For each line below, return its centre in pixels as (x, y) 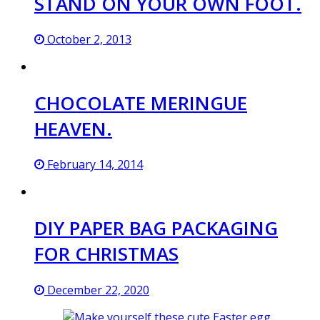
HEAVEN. (73, 128)
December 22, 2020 (97, 290)
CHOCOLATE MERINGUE (141, 102)
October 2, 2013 (88, 40)
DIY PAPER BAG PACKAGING (156, 227)
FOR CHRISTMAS (106, 253)
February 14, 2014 (94, 165)
